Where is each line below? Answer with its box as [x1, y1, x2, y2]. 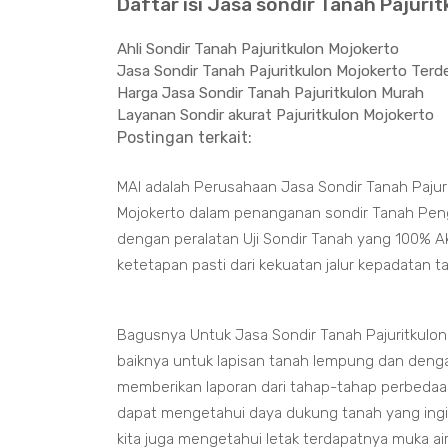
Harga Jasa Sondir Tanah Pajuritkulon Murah [117, 84, 424, 102]
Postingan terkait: [117, 128, 252, 147]
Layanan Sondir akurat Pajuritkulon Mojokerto [117, 106, 434, 124]
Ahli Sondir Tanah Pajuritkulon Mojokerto [117, 40, 399, 58]
